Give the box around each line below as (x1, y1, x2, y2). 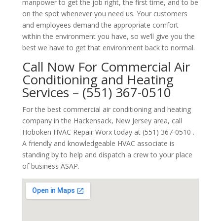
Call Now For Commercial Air (22, 58, 190, 75)
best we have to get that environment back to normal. (22, 43, 195, 52)
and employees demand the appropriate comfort (22, 20, 179, 30)
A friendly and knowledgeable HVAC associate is (22, 139, 175, 148)
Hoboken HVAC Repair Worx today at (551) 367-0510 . (22, 127, 194, 137)
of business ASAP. (22, 161, 79, 171)
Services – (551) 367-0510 (22, 83, 171, 101)
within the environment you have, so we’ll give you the (22, 32, 195, 41)
